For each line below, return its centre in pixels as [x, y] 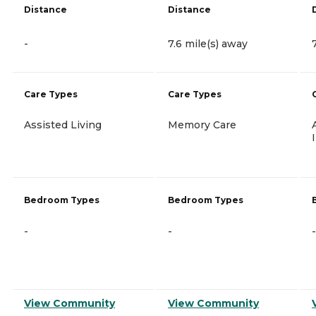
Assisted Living [63, 124]
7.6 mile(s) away [208, 43]
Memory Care [202, 124]
